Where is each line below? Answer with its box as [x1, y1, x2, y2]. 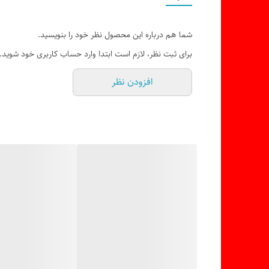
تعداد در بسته [137, 35, 183, 49]
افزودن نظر [112, 74, 153, 89]
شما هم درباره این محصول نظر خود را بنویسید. [38, 28, 192, 41]
